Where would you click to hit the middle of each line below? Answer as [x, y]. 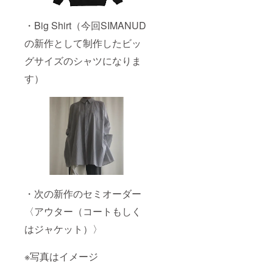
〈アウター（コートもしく [83, 211]
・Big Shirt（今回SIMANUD [85, 26]
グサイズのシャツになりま [83, 61]
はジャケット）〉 [63, 229]
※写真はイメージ [61, 257]
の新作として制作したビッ [83, 43]
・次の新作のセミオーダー [83, 194]
